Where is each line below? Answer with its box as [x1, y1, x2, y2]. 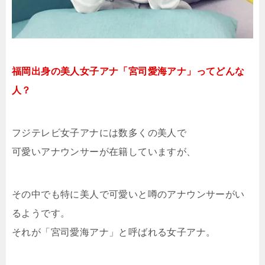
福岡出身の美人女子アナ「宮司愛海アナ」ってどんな [12, 66, 245, 76]
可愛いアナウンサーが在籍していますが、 [12, 146, 196, 157]
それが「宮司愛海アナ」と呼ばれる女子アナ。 [12, 227, 216, 237]
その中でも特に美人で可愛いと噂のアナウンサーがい [12, 189, 245, 199]
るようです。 [12, 208, 70, 218]
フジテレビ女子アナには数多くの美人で [12, 127, 187, 138]
